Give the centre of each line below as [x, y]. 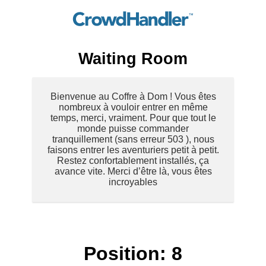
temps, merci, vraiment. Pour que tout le [133, 118]
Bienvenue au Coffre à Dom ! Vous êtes [133, 96]
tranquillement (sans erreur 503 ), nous [133, 139]
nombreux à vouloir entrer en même [133, 107]
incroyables [133, 182]
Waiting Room [133, 58]
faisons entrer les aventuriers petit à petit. [133, 150]
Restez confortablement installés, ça [133, 160]
